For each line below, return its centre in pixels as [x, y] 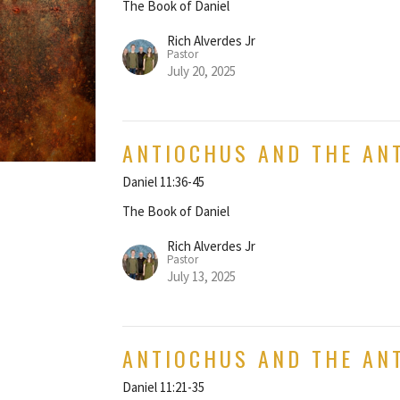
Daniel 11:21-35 [164, 387]
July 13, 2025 [202, 276]
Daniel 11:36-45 [164, 181]
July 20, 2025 [202, 71]
